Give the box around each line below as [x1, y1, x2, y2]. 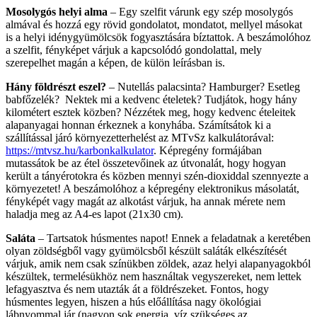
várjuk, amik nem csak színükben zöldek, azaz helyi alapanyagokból [6, 258, 311, 270]
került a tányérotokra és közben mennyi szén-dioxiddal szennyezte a [6, 170, 309, 183]
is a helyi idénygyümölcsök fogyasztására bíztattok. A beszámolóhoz [6, 31, 311, 44]
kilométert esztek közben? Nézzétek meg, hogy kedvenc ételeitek [6, 106, 296, 119]
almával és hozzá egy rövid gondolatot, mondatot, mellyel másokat [6, 18, 302, 31]
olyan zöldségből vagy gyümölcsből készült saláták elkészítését [6, 245, 287, 258]
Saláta [6, 232, 38, 245]
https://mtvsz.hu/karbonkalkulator [6, 144, 154, 157]
